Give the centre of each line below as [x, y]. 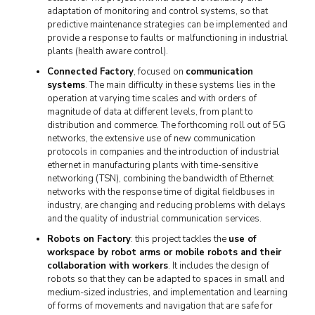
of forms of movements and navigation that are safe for [160, 306]
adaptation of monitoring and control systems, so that [157, 11]
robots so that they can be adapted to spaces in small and [166, 279]
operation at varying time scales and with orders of [152, 98]
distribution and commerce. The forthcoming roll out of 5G [166, 125]
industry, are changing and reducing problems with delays [166, 205]
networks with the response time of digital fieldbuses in [161, 192]
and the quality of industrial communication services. [154, 219]
